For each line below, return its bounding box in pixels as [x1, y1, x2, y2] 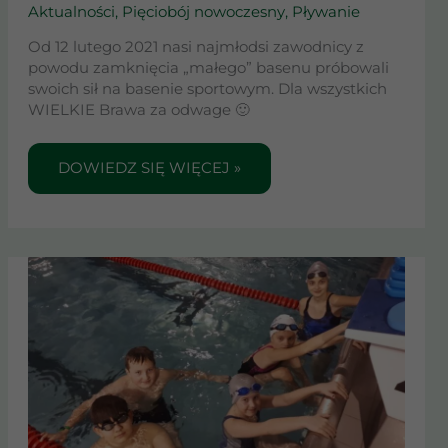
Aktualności [27, 2, 115, 21]
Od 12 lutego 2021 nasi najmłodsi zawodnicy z [27, 38, 364, 57]
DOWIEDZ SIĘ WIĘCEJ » [57, 159, 241, 178]
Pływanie [291, 2, 360, 21]
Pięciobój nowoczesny [121, 2, 285, 21]
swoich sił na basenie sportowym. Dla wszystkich [27, 80, 387, 99]
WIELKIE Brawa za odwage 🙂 [27, 101, 258, 120]
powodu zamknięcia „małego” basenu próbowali [27, 59, 389, 78]
